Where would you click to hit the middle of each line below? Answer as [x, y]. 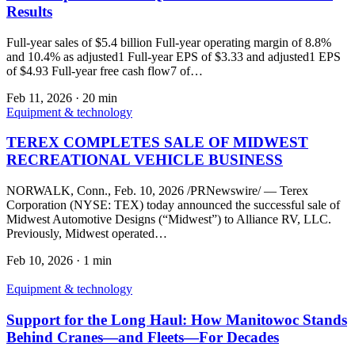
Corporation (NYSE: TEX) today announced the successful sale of [173, 205]
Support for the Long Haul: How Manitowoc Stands [177, 319]
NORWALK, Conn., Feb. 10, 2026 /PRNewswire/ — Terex [157, 191]
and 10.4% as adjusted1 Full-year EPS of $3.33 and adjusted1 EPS [174, 56]
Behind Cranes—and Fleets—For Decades [143, 337]
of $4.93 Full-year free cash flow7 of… [105, 71]
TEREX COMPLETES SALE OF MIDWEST [157, 143]
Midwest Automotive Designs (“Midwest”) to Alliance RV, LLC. [170, 219]
